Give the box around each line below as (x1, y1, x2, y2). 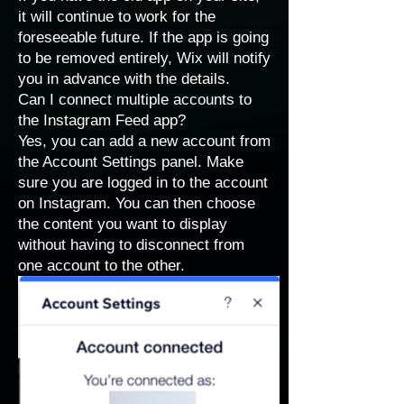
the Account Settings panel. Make (18, 153, 243, 170)
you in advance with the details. (18, 70, 230, 87)
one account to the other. (18, 257, 185, 274)
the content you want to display (18, 216, 227, 233)
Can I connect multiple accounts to (18, 91, 252, 108)
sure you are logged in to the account (18, 174, 268, 191)
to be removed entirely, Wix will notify (18, 50, 271, 67)
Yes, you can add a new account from (18, 133, 271, 150)
